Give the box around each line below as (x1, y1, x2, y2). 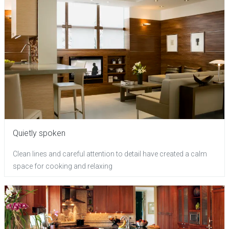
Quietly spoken (13, 128, 65, 139)
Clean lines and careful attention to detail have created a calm (13, 150, 207, 158)
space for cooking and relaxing (13, 162, 112, 171)
